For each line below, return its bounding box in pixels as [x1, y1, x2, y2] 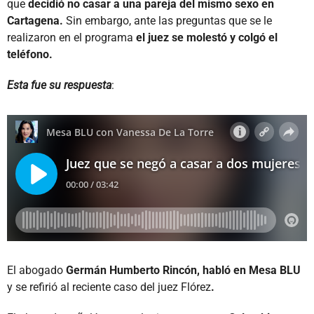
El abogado [7, 263, 66, 277]
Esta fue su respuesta [7, 78, 111, 92]
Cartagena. [7, 13, 63, 27]
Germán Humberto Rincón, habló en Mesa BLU [66, 263, 301, 277]
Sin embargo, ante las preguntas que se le [63, 13, 272, 27]
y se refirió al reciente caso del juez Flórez [7, 280, 211, 294]
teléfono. [7, 47, 53, 61]
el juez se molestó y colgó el [136, 30, 278, 44]
